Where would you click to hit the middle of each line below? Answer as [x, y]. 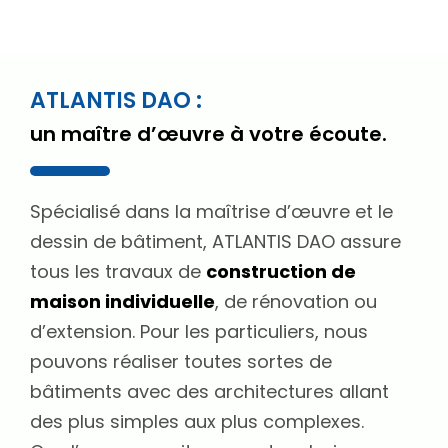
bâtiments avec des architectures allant [209, 391]
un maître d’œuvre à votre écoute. [208, 133]
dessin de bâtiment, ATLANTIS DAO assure [215, 241]
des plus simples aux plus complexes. [197, 421]
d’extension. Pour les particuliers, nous [199, 331]
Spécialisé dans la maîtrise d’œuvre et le [211, 211]
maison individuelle [122, 301]
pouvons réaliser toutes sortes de [181, 361]
